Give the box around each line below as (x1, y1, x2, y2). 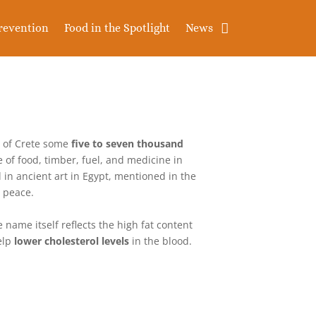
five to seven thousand (71, 137, 184, 151)
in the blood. (129, 233, 195, 248)
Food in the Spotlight (63, 21, 170, 35)
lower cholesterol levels (14, 233, 130, 248)
